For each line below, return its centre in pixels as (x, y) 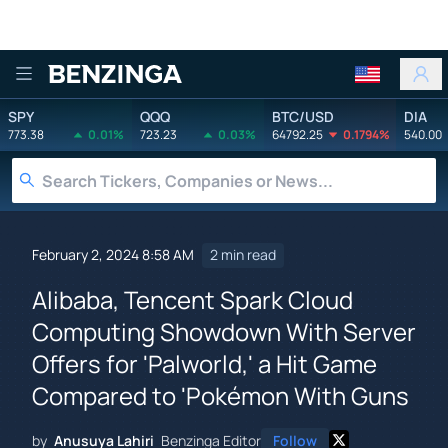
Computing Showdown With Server (224, 331)
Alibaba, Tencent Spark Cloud (192, 299)
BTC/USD (303, 116)
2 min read (243, 255)
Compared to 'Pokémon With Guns (220, 395)
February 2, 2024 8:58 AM (113, 255)
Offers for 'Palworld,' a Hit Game (204, 363)
